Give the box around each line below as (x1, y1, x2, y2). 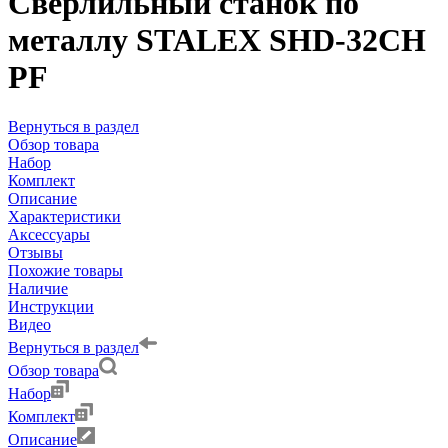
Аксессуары (8, 225, 90, 243)
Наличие (8, 279, 68, 297)
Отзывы (8, 243, 63, 261)
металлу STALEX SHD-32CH (8, 22, 426, 59)
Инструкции (8, 297, 94, 315)
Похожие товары (8, 261, 123, 279)
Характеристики (8, 207, 121, 225)
